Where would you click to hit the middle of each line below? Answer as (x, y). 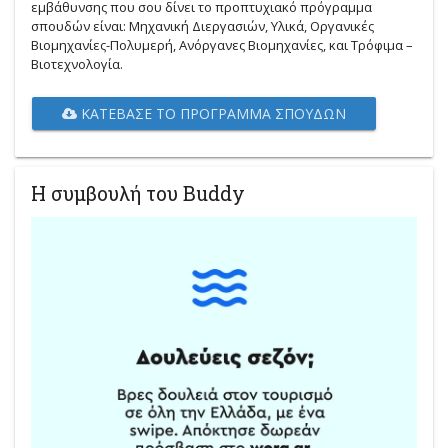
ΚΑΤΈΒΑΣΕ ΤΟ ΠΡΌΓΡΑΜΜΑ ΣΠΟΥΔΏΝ (212, 114)
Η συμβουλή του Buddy (138, 193)
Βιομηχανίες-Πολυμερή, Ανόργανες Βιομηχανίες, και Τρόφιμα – (222, 45)
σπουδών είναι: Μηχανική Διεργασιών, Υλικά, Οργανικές (203, 26)
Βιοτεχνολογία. (77, 64)
